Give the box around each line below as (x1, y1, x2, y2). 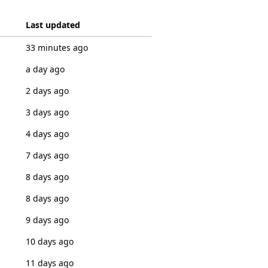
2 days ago (25, 85, 69, 96)
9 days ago (25, 214, 69, 226)
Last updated (25, 19, 80, 31)
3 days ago (25, 106, 69, 118)
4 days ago (25, 128, 69, 139)
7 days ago (25, 150, 69, 161)
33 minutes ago (25, 42, 88, 53)
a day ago (25, 63, 65, 75)
